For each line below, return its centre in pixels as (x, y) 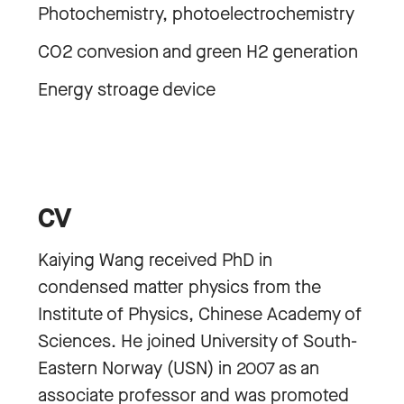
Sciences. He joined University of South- (197, 341)
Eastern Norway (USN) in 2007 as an (179, 368)
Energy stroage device (127, 90)
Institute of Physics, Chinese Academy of (200, 314)
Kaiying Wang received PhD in (155, 260)
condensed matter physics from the (179, 287)
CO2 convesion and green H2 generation (198, 52)
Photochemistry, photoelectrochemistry (196, 14)
